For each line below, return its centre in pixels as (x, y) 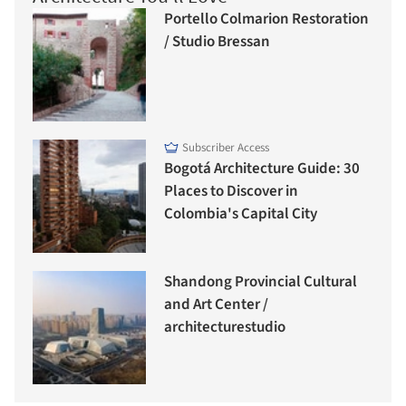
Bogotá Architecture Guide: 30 (262, 169)
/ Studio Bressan (217, 42)
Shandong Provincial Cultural (261, 282)
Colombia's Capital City (241, 214)
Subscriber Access (226, 148)
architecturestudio (225, 328)
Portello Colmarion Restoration (266, 19)
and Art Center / (216, 305)
